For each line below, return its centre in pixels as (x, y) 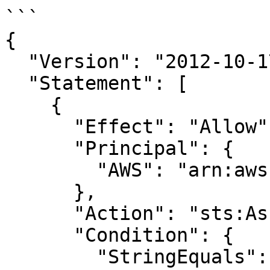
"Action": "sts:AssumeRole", (39, 213)
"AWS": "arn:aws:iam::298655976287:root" (51, 170)
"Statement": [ (16, 83)
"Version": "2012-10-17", (16, 61)
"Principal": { (39, 148)
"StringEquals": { (51, 257)
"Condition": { (39, 235)
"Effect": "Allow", (39, 127)
